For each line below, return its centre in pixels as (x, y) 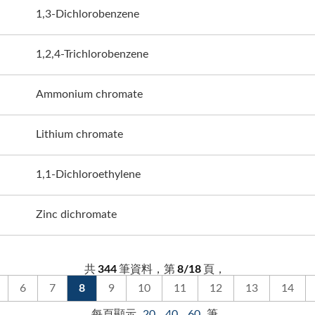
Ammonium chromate (89, 94)
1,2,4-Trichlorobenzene (92, 54)
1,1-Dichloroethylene (88, 174)
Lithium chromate (79, 134)
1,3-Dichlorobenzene (88, 14)
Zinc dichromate (76, 214)
